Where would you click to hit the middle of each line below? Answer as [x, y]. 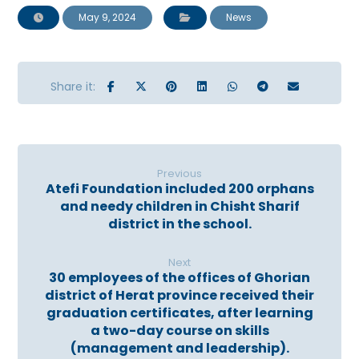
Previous [179, 173]
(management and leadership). [179, 348]
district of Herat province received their [179, 295]
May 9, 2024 [108, 17]
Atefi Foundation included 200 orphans [179, 188]
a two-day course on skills [179, 330]
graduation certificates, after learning [179, 313]
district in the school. [179, 224]
